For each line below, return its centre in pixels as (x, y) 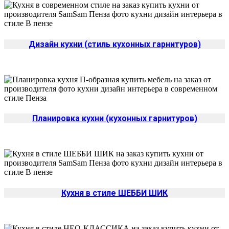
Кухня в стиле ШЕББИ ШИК (114, 193)
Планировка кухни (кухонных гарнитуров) (114, 119)
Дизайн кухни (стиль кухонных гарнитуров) (114, 44)
